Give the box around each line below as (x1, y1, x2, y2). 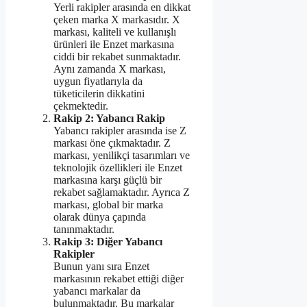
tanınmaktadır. (53, 223, 114, 235)
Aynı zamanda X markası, (53, 62, 166, 75)
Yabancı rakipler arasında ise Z (53, 124, 186, 136)
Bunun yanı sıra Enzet (53, 260, 149, 272)
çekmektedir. (53, 99, 108, 112)
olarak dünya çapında (53, 210, 146, 223)
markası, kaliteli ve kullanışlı (53, 25, 176, 38)
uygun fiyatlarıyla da (53, 75, 143, 87)
